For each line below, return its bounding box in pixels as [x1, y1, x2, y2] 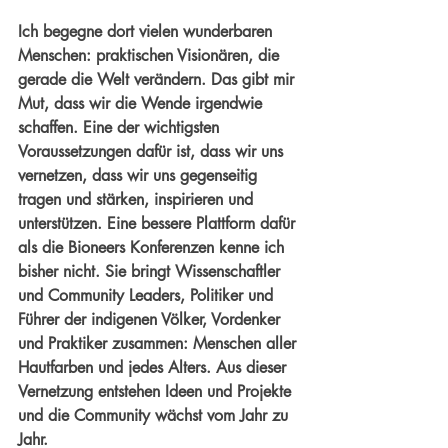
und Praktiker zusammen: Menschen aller [18, 333, 301, 354]
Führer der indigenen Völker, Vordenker [18, 309, 285, 330]
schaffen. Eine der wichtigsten [18, 117, 224, 138]
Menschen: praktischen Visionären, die [18, 45, 284, 66]
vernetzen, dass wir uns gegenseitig [18, 165, 262, 186]
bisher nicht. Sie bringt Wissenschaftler [18, 261, 285, 282]
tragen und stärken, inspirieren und [18, 189, 258, 210]
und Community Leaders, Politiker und [18, 285, 278, 306]
